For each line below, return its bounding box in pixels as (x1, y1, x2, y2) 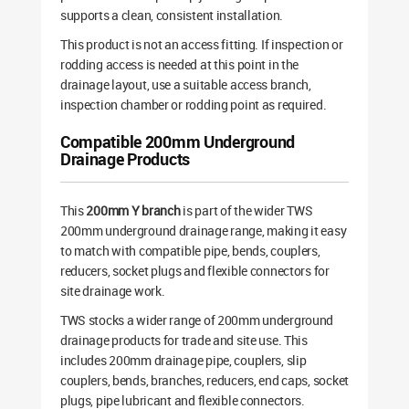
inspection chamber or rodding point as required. (59, 96, 327, 114)
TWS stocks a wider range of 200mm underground (59, 311, 334, 330)
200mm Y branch (86, 202, 181, 220)
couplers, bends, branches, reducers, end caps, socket (59, 372, 349, 390)
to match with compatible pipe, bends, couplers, (59, 242, 320, 260)
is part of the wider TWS (180, 202, 313, 220)
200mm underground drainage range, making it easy (59, 222, 347, 240)
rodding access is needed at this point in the (59, 56, 299, 74)
